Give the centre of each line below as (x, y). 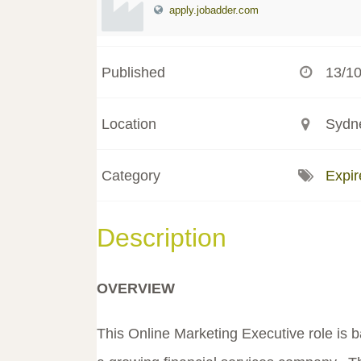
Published (133, 72)
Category (131, 175)
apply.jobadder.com (214, 10)
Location (129, 124)
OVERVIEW (136, 289)
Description (162, 238)
